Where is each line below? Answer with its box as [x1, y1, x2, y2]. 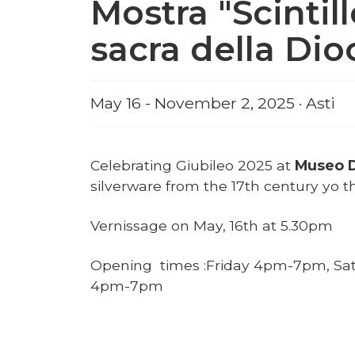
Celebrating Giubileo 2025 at [90, 156, 295, 174]
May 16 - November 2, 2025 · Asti [90, 93, 335, 113]
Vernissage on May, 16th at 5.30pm [90, 216, 333, 234]
